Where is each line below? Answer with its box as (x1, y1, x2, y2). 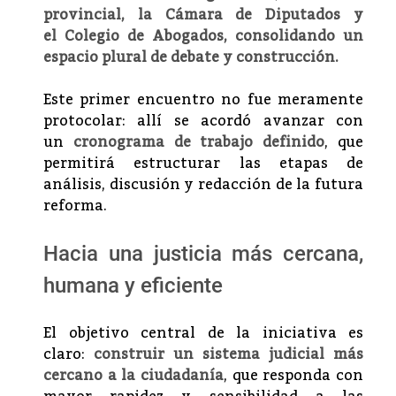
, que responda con (224, 361, 363, 390)
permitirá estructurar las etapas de (43, 148, 363, 178)
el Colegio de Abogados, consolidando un (43, 21, 363, 50)
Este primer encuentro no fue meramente (43, 85, 363, 114)
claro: (43, 339, 94, 369)
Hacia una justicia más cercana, (43, 240, 363, 266)
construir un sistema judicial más (94, 339, 363, 369)
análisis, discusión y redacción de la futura (43, 170, 363, 199)
